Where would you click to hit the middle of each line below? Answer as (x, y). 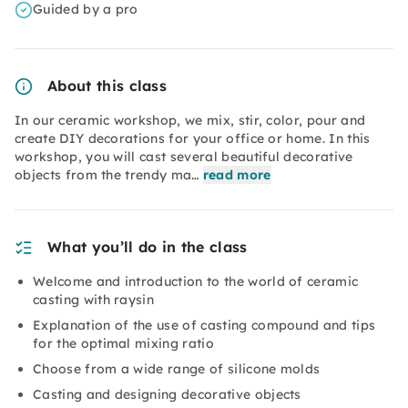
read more (237, 175)
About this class (107, 86)
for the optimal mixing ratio (123, 343)
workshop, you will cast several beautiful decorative (184, 157)
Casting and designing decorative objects (167, 394)
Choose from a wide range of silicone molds (177, 369)
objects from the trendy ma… (107, 175)
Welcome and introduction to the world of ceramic (196, 281)
